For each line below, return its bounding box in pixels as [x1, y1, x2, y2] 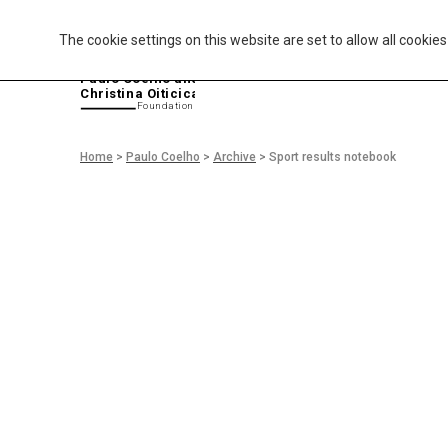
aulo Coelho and [89, 71, 200, 87]
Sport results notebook [269, 150, 396, 164]
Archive [213, 150, 256, 164]
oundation [143, 100, 194, 112]
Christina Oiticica [80, 86, 200, 102]
